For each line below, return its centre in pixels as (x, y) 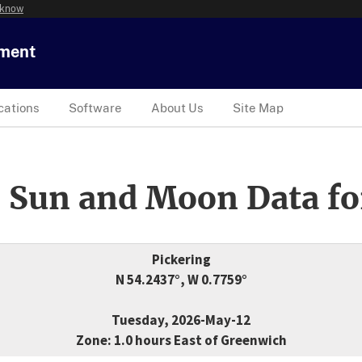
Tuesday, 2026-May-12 (181, 320)
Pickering (181, 260)
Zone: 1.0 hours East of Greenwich (181, 341)
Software (95, 107)
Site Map (258, 107)
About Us (177, 107)
